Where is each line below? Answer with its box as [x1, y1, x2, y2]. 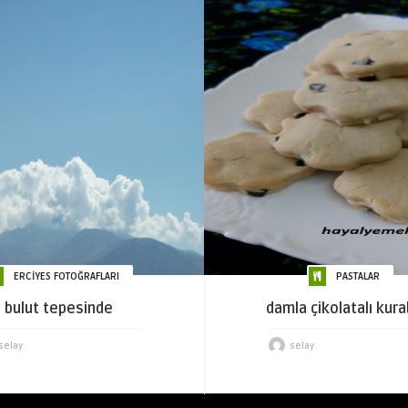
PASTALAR [335, 270, 380, 282]
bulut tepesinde [5, 300, 113, 318]
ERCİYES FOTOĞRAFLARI [13, 270, 119, 282]
